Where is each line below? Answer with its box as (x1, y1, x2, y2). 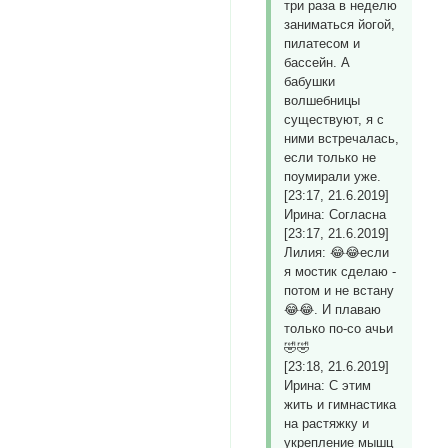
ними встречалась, (284, 131, 400, 147)
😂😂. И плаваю (284, 302, 382, 318)
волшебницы (284, 93, 361, 109)
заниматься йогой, (284, 17, 396, 33)
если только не (284, 150, 377, 166)
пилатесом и (284, 36, 361, 52)
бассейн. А (284, 55, 351, 71)
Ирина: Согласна (284, 207, 387, 223)
